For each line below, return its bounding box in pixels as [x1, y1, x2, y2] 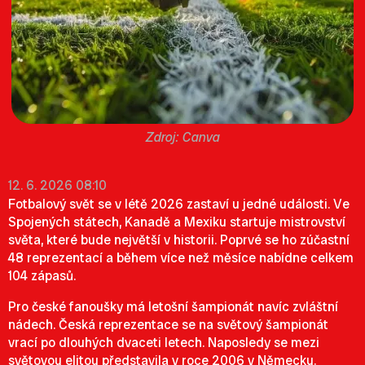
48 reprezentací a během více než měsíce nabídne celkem [8, 249, 354, 266]
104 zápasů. [8, 267, 76, 284]
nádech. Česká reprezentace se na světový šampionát [8, 316, 328, 333]
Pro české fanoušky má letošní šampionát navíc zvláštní [8, 298, 338, 315]
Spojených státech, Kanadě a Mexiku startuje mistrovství [8, 213, 345, 231]
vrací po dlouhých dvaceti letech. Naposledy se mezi [8, 334, 319, 351]
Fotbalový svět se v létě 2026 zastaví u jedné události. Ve [8, 196, 350, 213]
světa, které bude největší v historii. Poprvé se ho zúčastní [8, 231, 350, 248]
